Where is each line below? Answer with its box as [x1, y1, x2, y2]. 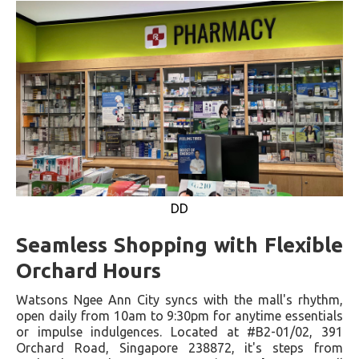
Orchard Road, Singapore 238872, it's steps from [16, 341, 343, 356]
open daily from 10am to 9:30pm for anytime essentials [16, 309, 343, 324]
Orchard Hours [16, 259, 161, 283]
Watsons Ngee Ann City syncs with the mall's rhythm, [16, 292, 343, 308]
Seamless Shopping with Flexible [16, 233, 343, 257]
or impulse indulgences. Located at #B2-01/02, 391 [16, 325, 343, 340]
